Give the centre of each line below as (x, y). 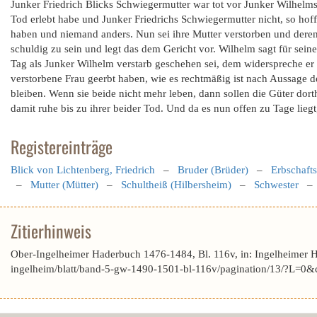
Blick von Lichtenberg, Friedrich (83, 170)
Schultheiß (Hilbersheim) (176, 185)
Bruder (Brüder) (213, 170)
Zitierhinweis (51, 231)
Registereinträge (62, 146)
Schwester (276, 185)
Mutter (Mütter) (64, 185)
